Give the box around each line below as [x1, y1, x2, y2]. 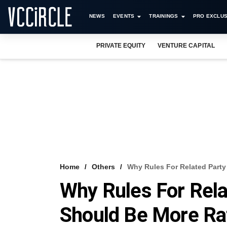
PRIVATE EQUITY [96, 42, 146, 49]
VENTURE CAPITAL [158, 42, 215, 49]
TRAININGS [149, 13, 178, 19]
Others [92, 163, 115, 171]
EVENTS [112, 13, 135, 19]
